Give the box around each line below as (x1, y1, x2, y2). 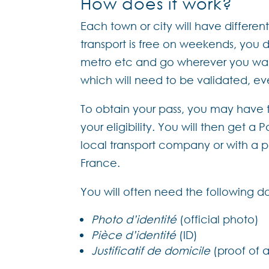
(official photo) (177, 213, 259, 226)
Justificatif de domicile (91, 244, 211, 258)
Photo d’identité (91, 213, 177, 226)
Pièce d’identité (91, 228, 177, 242)
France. (80, 156, 121, 170)
